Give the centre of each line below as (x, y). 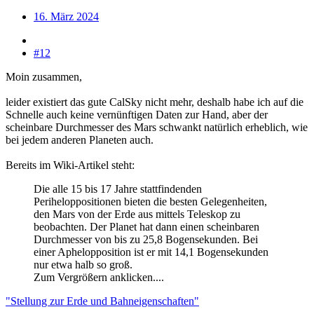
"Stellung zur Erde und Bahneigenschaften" (102, 301)
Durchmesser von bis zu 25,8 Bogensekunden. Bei (146, 239)
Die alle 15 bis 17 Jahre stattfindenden (118, 189)
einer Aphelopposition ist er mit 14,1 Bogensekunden (151, 252)
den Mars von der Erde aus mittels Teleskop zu (137, 214)
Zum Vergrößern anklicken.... (99, 277)
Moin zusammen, (44, 76)
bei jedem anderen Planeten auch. (80, 139)
